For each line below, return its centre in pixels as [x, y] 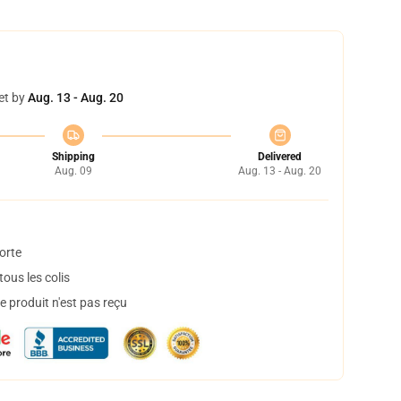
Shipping [73, 157]
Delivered [280, 157]
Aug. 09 [73, 171]
